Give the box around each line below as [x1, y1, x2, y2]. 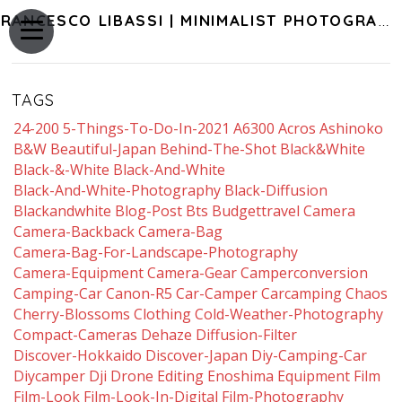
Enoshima [207, 366, 275, 386]
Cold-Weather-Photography [195, 304, 384, 324]
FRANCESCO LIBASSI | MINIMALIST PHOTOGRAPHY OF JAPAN [378, 15, 389, 29]
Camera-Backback [13, 222, 135, 241]
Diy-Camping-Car [251, 345, 368, 365]
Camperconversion [240, 263, 369, 283]
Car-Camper [176, 284, 258, 303]
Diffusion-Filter [196, 325, 298, 345]
